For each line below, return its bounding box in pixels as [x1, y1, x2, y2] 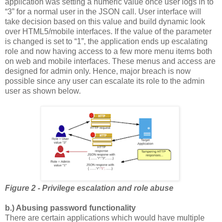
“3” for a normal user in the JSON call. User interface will [5, 7, 201, 16]
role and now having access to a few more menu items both [5, 47, 212, 55]
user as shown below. [5, 86, 81, 95]
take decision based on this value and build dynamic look [5, 17, 205, 26]
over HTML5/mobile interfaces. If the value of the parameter [5, 27, 212, 36]
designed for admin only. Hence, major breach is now [5, 66, 191, 75]
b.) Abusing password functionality [5, 203, 136, 212]
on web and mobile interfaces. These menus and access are [5, 56, 216, 65]
